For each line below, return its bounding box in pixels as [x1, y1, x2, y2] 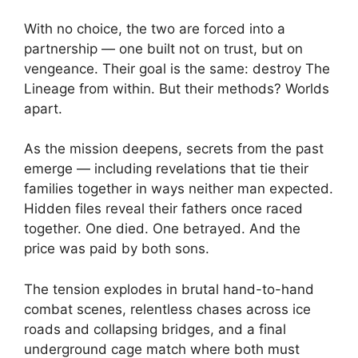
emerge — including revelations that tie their [24, 161, 308, 177]
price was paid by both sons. [24, 241, 209, 257]
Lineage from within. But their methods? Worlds [24, 80, 329, 97]
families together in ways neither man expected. [24, 181, 333, 197]
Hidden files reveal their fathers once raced [24, 201, 303, 217]
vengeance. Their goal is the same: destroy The [24, 60, 330, 77]
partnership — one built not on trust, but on [24, 40, 303, 57]
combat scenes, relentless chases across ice [24, 300, 311, 317]
